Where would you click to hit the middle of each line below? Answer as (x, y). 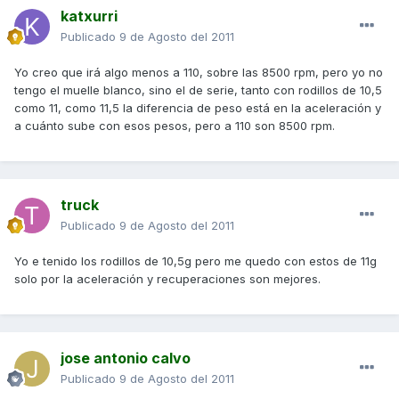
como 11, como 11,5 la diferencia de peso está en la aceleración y (198, 108)
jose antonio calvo (126, 358)
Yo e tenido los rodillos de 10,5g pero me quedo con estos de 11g (195, 261)
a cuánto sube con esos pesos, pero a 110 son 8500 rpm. (175, 126)
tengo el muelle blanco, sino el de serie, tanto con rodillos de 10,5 (198, 90)
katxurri (89, 16)
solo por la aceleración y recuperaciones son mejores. (167, 279)
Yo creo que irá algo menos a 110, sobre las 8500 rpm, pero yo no (199, 73)
